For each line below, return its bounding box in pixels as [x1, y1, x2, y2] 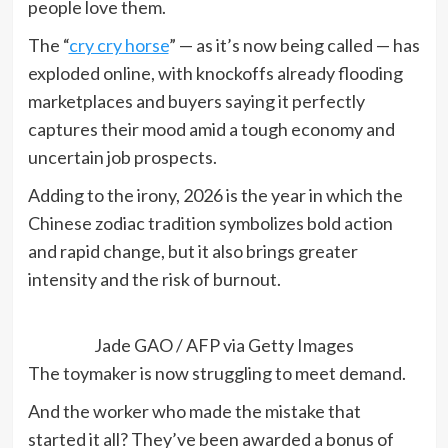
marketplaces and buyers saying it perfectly [27, 89, 365, 112]
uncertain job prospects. [27, 145, 217, 168]
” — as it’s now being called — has [168, 33, 420, 56]
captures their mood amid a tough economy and [27, 117, 395, 140]
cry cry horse [68, 33, 169, 56]
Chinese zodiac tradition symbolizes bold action [27, 211, 393, 234]
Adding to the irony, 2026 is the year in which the [27, 183, 403, 206]
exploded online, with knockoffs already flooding [27, 61, 403, 84]
